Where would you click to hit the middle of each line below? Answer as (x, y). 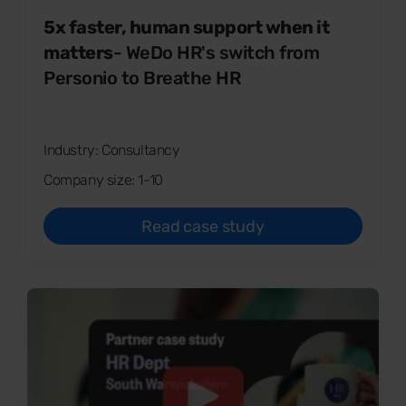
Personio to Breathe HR (144, 77)
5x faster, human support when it (186, 27)
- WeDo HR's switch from (216, 52)
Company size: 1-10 (103, 179)
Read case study (203, 226)
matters (78, 52)
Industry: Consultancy (112, 150)
